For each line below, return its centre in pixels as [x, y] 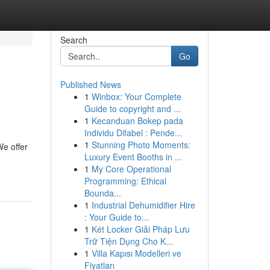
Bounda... [102, 193]
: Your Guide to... [116, 217]
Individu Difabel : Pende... [133, 133]
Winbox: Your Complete [136, 96]
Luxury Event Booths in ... [133, 157]
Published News [90, 84]
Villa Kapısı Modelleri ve [136, 253]
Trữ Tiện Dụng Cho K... [128, 241]
